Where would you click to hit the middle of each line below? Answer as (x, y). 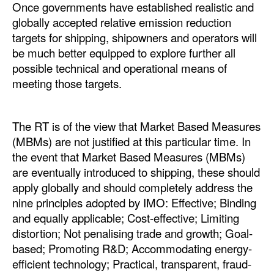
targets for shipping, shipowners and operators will (135, 38)
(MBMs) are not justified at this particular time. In (131, 142)
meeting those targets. (67, 83)
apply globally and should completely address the (132, 187)
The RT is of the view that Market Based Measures (136, 126)
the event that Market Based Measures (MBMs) (129, 157)
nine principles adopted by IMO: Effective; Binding (134, 203)
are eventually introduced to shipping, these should (136, 172)
